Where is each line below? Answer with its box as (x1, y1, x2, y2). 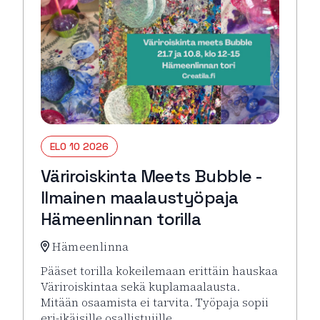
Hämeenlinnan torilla (41, 207, 201, 230)
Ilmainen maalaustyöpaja (41, 186, 239, 209)
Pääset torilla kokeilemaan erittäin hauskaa (41, 262, 278, 279)
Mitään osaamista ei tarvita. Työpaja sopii (41, 294, 269, 310)
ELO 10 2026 (50, 139, 109, 153)
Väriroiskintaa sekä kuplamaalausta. (41, 278, 240, 294)
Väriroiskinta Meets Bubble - (41, 164, 263, 187)
